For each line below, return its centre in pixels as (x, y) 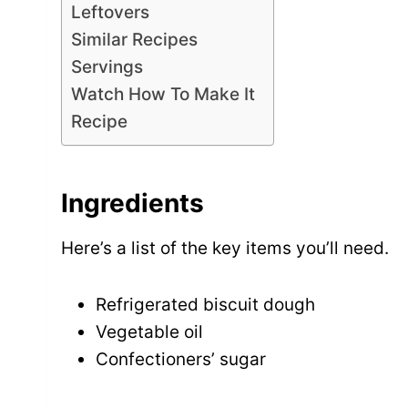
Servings (107, 67)
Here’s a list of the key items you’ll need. (225, 249)
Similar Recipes (134, 40)
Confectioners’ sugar (181, 360)
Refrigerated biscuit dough (205, 305)
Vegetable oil (149, 332)
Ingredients (133, 204)
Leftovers (110, 13)
